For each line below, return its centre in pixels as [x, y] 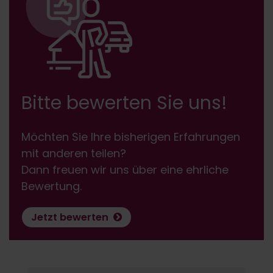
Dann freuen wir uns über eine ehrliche [125, 170]
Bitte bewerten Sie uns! [124, 103]
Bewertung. [51, 186]
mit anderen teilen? [74, 154]
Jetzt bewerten [72, 218]
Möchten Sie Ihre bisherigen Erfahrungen [131, 137]
